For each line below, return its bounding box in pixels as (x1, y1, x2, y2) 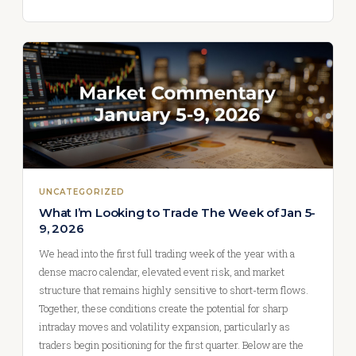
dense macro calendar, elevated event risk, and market (39, 265, 284, 279)
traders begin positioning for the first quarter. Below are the (39, 338, 304, 352)
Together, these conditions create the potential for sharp (39, 301, 288, 315)
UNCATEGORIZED (39, 187, 125, 197)
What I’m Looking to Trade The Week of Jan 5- (39, 205, 316, 220)
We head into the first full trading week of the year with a (39, 246, 295, 261)
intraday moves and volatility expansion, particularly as (39, 319, 290, 334)
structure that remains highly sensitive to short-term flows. (39, 283, 308, 297)
